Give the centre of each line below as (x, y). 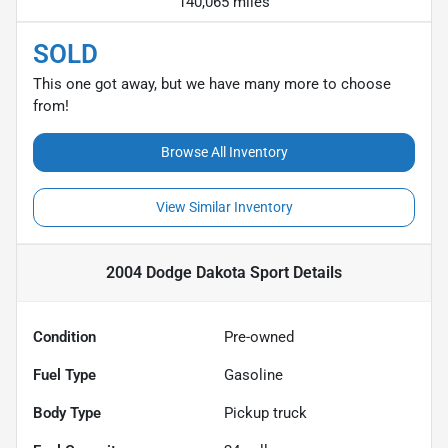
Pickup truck (265, 412)
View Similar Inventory (224, 206)
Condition (64, 336)
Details (315, 272)
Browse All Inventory (224, 151)
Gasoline (253, 374)
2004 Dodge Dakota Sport (197, 272)
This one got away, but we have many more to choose (212, 83)
